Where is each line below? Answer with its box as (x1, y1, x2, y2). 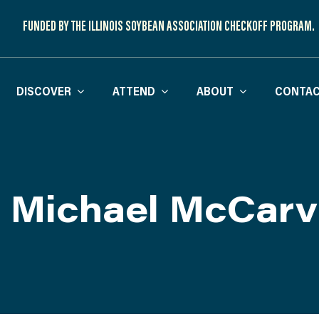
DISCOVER (16, 83, 72, 98)
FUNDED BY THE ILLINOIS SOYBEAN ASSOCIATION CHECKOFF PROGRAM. (22, 16, 315, 34)
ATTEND (113, 83, 156, 98)
